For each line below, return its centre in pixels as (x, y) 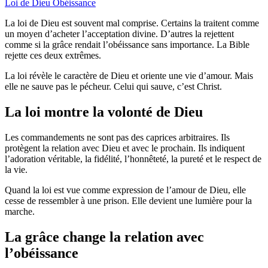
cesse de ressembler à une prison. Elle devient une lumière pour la (128, 200)
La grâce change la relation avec (104, 237)
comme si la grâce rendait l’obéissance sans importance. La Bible (127, 44)
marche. (20, 211)
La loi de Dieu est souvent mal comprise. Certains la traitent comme (132, 23)
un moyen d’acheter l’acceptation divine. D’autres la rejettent (119, 33)
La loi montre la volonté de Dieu (104, 112)
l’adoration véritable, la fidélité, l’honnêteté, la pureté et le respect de (133, 159)
